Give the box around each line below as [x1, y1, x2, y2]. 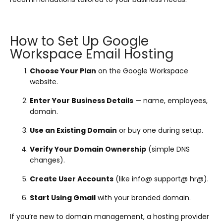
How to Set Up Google [10, 32, 149, 50]
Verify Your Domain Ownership [30, 144, 146, 154]
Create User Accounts [30, 173, 113, 184]
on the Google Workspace [96, 65, 188, 76]
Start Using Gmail [30, 192, 96, 203]
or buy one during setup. [117, 125, 203, 135]
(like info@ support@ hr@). [113, 173, 209, 184]
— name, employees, [133, 95, 208, 106]
